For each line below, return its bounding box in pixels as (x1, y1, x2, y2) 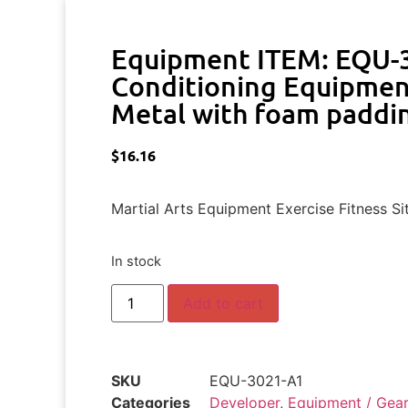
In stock (111, 252, 161, 270)
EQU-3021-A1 (209, 372, 302, 391)
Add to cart (183, 294, 264, 313)
